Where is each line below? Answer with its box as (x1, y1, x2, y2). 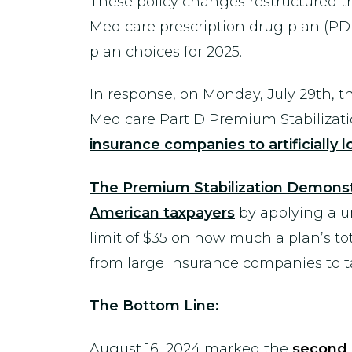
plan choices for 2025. (90, 42, 242, 60)
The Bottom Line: (90, 297, 219, 314)
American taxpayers (90, 203, 235, 222)
